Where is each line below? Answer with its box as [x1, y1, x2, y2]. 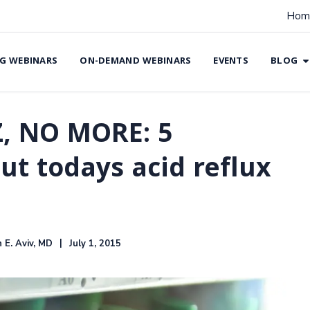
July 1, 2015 [69, 237, 121, 250]
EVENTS [213, 54, 249, 69]
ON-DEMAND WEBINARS [80, 54, 192, 69]
